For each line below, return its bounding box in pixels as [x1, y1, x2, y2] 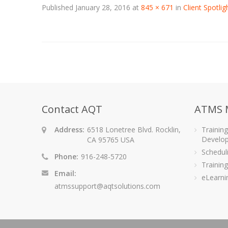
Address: [54, 125, 84, 134]
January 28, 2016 [75, 3, 130, 12]
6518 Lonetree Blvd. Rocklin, [87, 125, 181, 134]
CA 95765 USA [87, 135, 134, 145]
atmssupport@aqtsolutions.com [54, 181, 160, 191]
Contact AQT [42, 102, 102, 116]
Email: [54, 168, 76, 178]
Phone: [54, 152, 78, 161]
